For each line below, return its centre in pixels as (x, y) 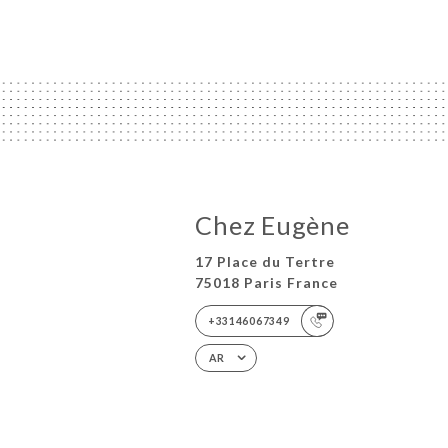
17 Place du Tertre (265, 262)
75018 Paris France (267, 283)
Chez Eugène (272, 225)
